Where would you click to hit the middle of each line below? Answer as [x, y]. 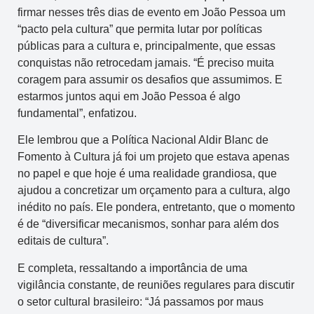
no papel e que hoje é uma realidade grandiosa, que [147, 174]
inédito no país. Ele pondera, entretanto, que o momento [156, 207]
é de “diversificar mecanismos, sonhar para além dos [148, 224]
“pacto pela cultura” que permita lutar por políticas [140, 29]
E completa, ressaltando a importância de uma [132, 268]
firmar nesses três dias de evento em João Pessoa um [151, 12]
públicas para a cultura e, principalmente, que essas [146, 46]
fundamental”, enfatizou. [77, 113]
